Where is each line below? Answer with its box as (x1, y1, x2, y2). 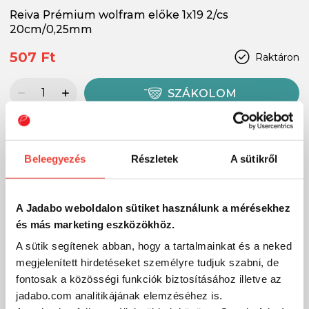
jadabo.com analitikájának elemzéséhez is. (16, 289, 223, 301)
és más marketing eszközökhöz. (16, 218, 175, 230)
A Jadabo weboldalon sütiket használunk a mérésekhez (16, 201, 290, 214)
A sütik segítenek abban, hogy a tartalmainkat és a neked (16, 239, 292, 252)
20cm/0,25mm (10, 22, 92, 36)
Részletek (130, 152, 179, 165)
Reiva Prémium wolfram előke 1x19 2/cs (10, 8, 228, 21)
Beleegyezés (24, 152, 86, 165)
